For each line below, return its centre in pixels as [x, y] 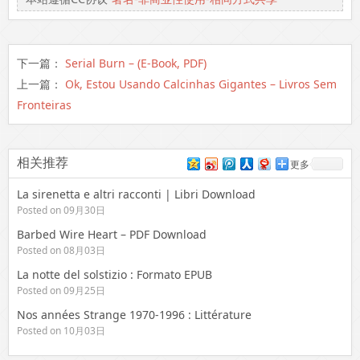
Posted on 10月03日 [61, 331]
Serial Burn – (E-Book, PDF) [136, 63]
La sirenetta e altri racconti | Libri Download [136, 194]
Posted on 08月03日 [61, 250]
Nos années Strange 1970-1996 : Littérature [134, 315]
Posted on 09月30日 [61, 210]
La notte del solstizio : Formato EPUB [115, 274]
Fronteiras [44, 105]
